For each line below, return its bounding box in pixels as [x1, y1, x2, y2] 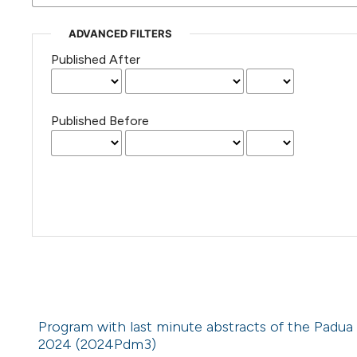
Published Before [50, 113, 149, 129]
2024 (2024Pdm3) [38, 335, 156, 354]
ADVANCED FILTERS [68, 27, 172, 41]
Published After [50, 52, 140, 68]
